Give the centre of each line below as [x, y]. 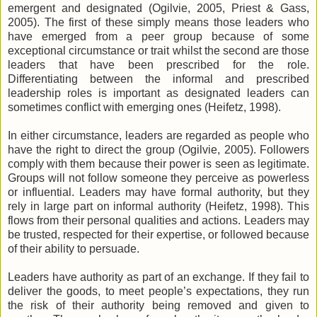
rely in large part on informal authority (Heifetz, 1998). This [158, 207]
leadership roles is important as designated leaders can [158, 93]
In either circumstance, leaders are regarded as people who [158, 136]
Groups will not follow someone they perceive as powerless [158, 178]
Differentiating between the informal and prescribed [158, 79]
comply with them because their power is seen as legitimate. [158, 164]
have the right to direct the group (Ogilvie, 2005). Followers [158, 150]
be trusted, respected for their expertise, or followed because [158, 235]
